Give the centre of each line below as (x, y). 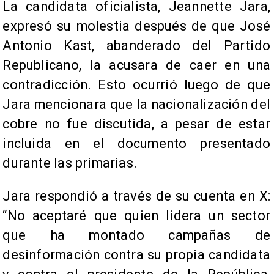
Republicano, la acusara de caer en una (136, 65)
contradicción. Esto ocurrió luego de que (136, 84)
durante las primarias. (70, 163)
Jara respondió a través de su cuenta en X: (136, 196)
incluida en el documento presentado (136, 143)
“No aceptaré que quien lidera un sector (136, 215)
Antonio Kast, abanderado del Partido (136, 45)
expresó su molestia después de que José (136, 26)
